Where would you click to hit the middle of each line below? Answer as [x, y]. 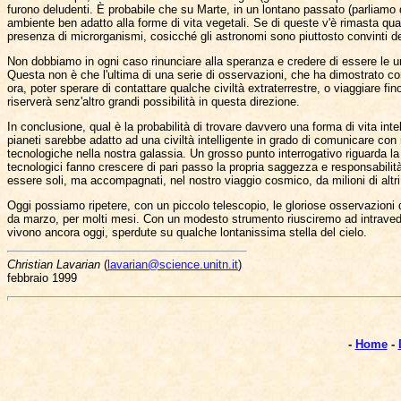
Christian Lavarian [54, 265]
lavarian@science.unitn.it [173, 265]
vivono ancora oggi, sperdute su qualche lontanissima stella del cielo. [187, 232]
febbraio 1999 [42, 278]
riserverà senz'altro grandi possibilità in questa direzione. [154, 101]
